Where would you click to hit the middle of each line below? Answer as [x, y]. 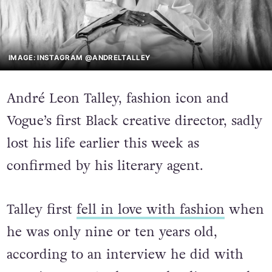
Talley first [41, 209]
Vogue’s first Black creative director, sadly [134, 121]
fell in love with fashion [150, 209]
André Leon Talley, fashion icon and [117, 99]
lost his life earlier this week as [103, 144]
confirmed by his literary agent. [105, 166]
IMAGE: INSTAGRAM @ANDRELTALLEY [80, 57]
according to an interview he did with [125, 254]
